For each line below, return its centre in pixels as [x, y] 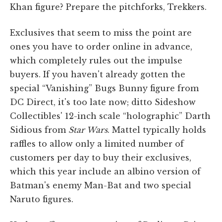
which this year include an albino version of [105, 171]
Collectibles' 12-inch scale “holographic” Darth [110, 116]
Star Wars [88, 130]
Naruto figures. [42, 199]
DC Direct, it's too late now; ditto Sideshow [103, 102]
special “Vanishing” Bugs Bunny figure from [104, 88]
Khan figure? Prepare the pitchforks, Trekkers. [108, 7]
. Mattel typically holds [157, 130]
